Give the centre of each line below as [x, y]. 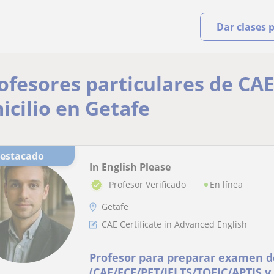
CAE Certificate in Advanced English [174, 224]
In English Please [130, 167]
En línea [226, 184]
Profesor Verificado [147, 185]
